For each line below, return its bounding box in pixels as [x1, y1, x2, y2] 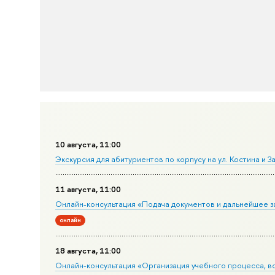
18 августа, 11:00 [55, 245, 121, 257]
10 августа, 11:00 [55, 139, 121, 150]
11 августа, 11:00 [55, 183, 121, 195]
